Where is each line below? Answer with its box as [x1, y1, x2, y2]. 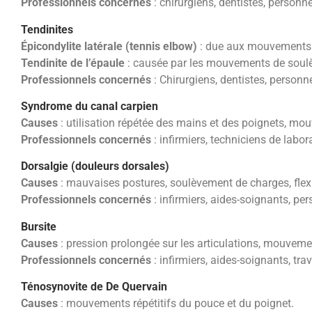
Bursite [21, 219, 56, 233]
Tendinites [21, 22, 73, 36]
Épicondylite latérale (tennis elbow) [21, 39, 197, 53]
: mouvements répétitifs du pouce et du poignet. [58, 297, 294, 311]
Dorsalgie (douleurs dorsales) [21, 159, 169, 173]
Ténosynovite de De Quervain [21, 280, 167, 294]
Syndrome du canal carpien [21, 99, 158, 113]
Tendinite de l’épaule [21, 56, 125, 70]
